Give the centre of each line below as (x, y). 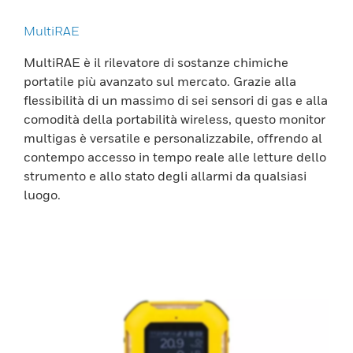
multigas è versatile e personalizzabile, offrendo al (173, 137)
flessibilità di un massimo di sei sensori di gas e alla (176, 100)
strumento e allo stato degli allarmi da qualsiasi (165, 175)
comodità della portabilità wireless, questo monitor (175, 119)
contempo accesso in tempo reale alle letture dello (175, 156)
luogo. (42, 194)
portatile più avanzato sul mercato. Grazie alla (160, 81)
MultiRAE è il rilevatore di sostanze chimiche (156, 62)
